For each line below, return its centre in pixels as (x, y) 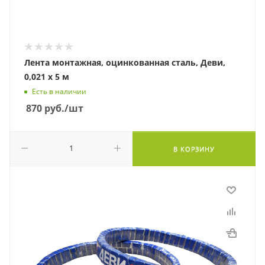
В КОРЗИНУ (194, 149)
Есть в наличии (59, 92)
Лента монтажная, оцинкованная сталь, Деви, (125, 62)
